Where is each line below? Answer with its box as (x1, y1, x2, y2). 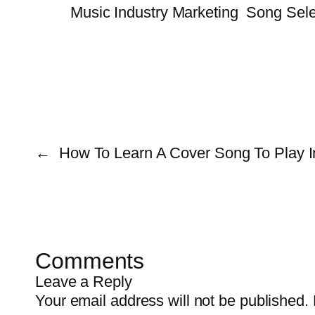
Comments (35, 247, 145, 274)
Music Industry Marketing (70, 3, 238, 21)
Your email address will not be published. (35, 291, 309, 309)
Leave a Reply (35, 272, 132, 290)
